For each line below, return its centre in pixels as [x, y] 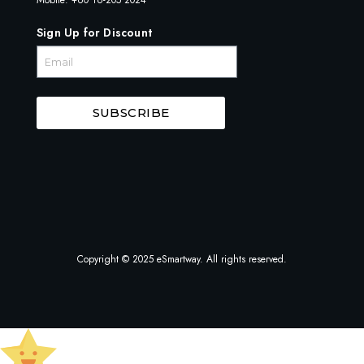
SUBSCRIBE [131, 113]
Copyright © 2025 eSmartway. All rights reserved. [182, 260]
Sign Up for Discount [94, 33]
